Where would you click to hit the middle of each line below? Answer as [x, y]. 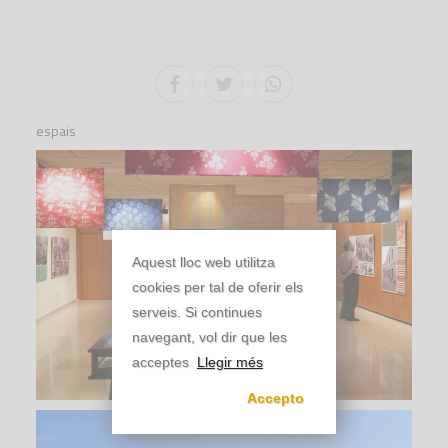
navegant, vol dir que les [209, 337]
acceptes [160, 362]
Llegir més [230, 362]
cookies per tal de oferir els [217, 287]
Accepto [275, 398]
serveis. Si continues [197, 312]
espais [55, 131]
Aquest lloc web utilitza [203, 262]
